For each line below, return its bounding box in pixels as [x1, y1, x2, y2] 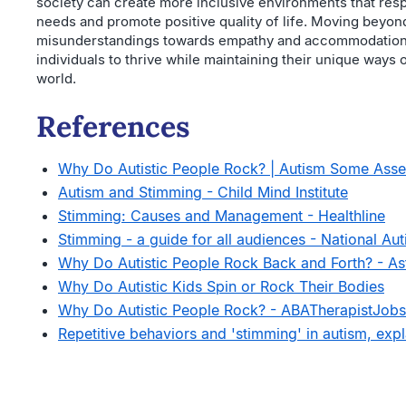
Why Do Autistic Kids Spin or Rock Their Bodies [58, 277, 384, 296]
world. [36, 70, 76, 88]
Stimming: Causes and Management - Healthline [58, 207, 385, 226]
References [36, 108, 190, 146]
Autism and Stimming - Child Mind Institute [58, 183, 348, 202]
